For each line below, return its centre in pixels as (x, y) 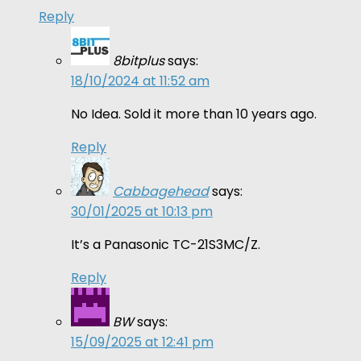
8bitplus (139, 60)
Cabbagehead (161, 191)
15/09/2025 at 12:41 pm (142, 342)
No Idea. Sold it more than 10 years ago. (194, 114)
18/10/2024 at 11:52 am (140, 81)
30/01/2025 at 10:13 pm (142, 211)
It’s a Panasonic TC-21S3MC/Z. (166, 244)
